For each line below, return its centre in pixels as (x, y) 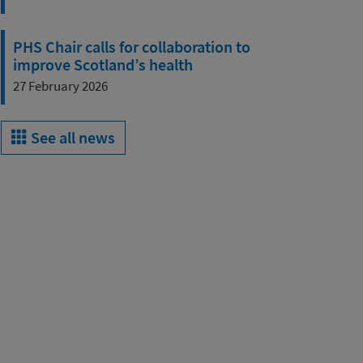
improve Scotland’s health (103, 64)
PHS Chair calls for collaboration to (132, 47)
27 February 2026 (60, 86)
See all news (71, 137)
